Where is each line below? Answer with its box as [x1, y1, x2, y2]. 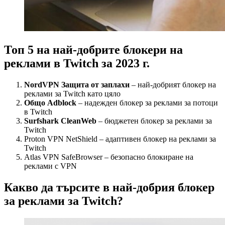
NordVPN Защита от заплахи [24, 80, 130, 89]
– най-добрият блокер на [130, 80, 216, 89]
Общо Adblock [24, 98, 76, 107]
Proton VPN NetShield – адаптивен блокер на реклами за [24, 134, 216, 143]
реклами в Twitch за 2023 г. [4, 56, 150, 70]
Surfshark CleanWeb [24, 116, 96, 125]
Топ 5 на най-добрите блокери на [4, 43, 183, 56]
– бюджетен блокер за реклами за [96, 116, 212, 125]
